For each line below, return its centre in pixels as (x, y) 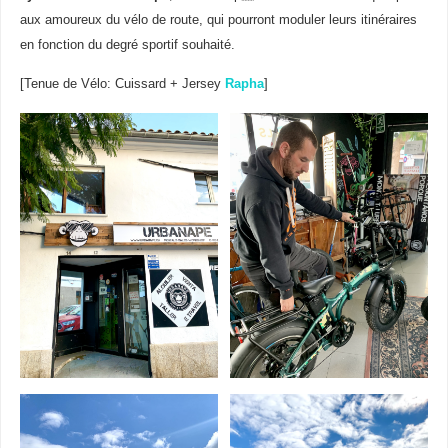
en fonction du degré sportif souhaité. (127, 45)
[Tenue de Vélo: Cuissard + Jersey (122, 84)
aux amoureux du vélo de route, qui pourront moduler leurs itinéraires (218, 20)
